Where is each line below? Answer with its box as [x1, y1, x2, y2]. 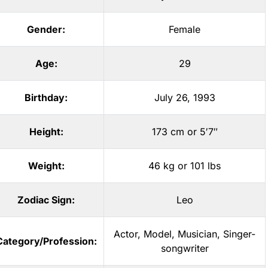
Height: [29, 126, 63, 138]
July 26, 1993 [154, 92, 215, 103]
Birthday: [25, 92, 68, 103]
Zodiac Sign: [17, 194, 75, 206]
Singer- [223, 228, 255, 240]
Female [169, 23, 200, 35]
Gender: [27, 23, 65, 35]
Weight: [28, 160, 65, 172]
